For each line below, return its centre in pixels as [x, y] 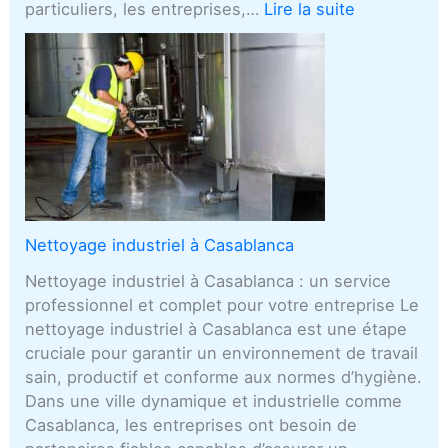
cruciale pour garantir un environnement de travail [222, 352]
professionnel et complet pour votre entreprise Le [222, 304]
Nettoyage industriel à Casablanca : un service [208, 280]
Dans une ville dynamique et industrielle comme [214, 400]
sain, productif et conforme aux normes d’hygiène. [224, 376]
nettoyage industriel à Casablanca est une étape [216, 328]
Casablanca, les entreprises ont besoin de [191, 424]
